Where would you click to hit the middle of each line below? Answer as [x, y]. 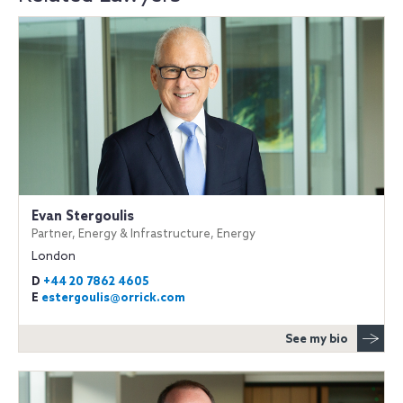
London [54, 256]
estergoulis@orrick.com [113, 298]
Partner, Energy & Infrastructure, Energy [143, 234]
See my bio [317, 339]
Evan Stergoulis [83, 216]
